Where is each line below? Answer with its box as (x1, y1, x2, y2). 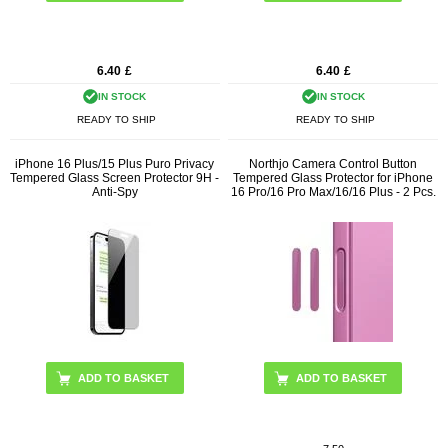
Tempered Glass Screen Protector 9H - (10, 171, 220, 186)
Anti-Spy (91, 185, 138, 200)
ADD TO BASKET (296, 372, 388, 385)
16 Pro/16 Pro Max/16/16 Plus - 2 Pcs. (230, 185, 436, 200)
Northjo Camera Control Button (249, 157, 418, 172)
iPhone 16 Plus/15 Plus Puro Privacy (15, 157, 215, 172)
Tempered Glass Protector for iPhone (233, 171, 434, 186)
